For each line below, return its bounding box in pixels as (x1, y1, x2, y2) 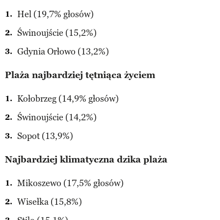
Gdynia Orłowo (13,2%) (17, 46, 109, 57)
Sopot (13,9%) (17, 130, 73, 141)
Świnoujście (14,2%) (17, 111, 97, 123)
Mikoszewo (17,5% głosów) (17, 177, 124, 189)
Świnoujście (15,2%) (17, 27, 97, 38)
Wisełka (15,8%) (17, 196, 82, 207)
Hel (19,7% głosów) (17, 8, 94, 20)
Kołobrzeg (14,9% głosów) (17, 93, 119, 104)
